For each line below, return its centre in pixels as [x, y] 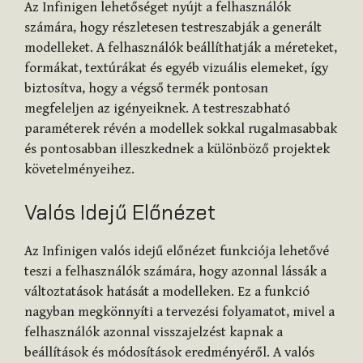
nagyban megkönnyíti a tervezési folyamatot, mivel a [179, 312]
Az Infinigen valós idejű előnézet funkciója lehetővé [177, 252]
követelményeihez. [79, 169]
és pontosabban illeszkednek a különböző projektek [177, 149]
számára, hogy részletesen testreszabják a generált [173, 27]
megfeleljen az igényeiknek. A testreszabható [157, 108]
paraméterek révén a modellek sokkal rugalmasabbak [181, 128]
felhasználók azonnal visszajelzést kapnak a [154, 333]
